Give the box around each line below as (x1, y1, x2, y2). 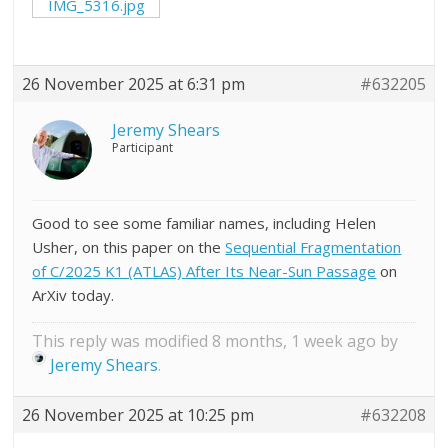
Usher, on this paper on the (32, 236, 226, 257)
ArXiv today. (32, 284, 115, 305)
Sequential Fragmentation (225, 236, 402, 257)
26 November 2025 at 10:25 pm (22, 403, 255, 426)
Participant (112, 138, 174, 156)
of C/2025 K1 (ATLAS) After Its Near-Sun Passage (32, 260, 377, 281)
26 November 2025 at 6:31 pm (22, 72, 246, 95)
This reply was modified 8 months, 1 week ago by (32, 329, 399, 352)
